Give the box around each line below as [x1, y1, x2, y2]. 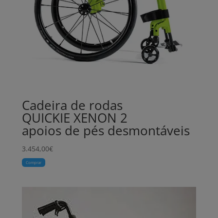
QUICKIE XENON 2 [21, 109, 127, 127]
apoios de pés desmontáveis [21, 121, 190, 139]
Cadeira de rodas [21, 96, 123, 114]
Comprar [25, 160, 41, 165]
